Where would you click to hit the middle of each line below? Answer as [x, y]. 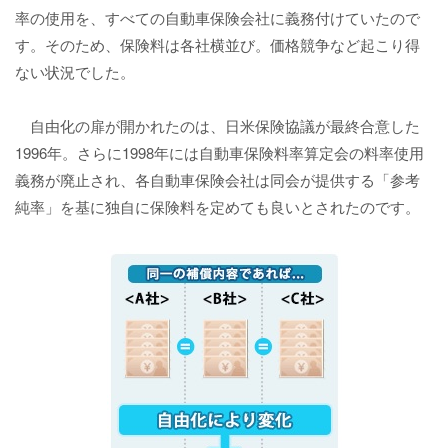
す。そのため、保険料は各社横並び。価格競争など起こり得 [217, 45]
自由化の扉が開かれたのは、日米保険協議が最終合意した [217, 126]
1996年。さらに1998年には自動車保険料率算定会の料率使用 [219, 153]
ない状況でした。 [75, 72]
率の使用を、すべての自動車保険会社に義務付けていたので [217, 18]
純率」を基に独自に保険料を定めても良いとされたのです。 [217, 207]
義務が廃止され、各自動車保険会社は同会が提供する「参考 [217, 180]
